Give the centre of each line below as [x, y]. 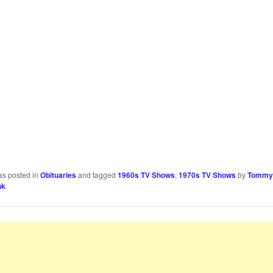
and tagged [97, 175]
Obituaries [58, 175]
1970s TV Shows [207, 175]
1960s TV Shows [146, 175]
